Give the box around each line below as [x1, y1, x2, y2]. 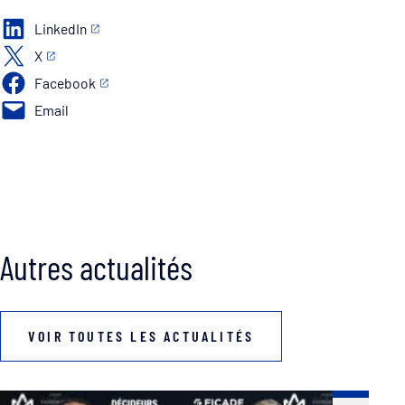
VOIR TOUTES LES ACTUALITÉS [28, 327, 255, 345]
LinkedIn [33, 20, 87, 38]
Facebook [33, 74, 96, 92]
